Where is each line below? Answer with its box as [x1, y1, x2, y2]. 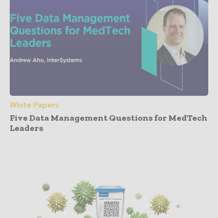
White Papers [10, 100, 59, 110]
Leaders [10, 122, 43, 133]
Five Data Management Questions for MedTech [10, 112, 207, 123]
